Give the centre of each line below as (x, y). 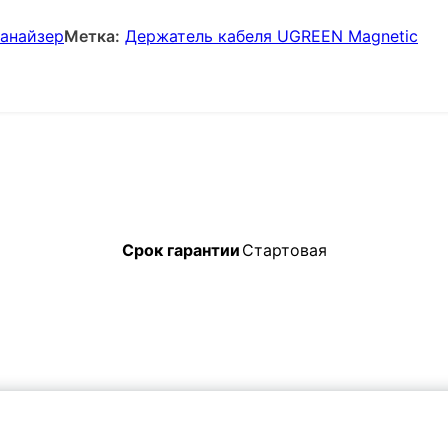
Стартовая (284, 250)
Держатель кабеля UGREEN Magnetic (271, 35)
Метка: (92, 35)
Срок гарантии (180, 250)
